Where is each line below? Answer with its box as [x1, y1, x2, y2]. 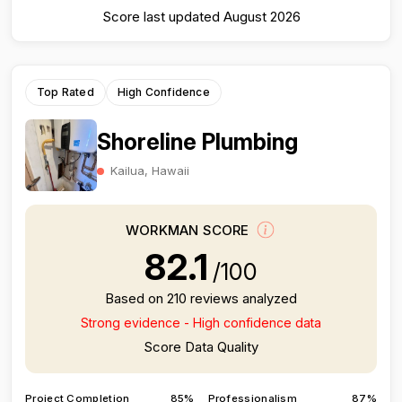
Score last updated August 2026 [101, 8, 301, 25]
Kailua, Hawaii [110, 162, 189, 178]
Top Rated [37, 85, 94, 99]
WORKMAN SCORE [126, 222, 253, 240]
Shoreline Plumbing [97, 127, 298, 155]
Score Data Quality [144, 338, 258, 355]
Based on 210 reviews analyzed [105, 290, 297, 307]
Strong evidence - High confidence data [81, 315, 321, 330]
